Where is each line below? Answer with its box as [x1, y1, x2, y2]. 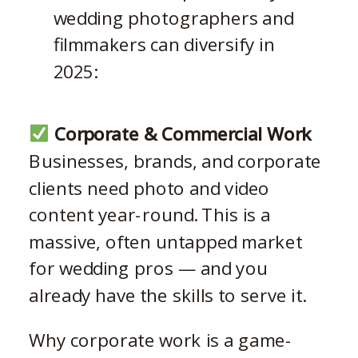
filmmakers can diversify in [53, 31, 275, 57]
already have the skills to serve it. [29, 282, 306, 308]
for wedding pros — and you [29, 255, 268, 280]
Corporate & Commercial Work [49, 121, 312, 146]
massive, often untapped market [29, 229, 303, 254]
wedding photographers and [53, 5, 294, 30]
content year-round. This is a [29, 201, 271, 227]
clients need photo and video [29, 175, 270, 200]
